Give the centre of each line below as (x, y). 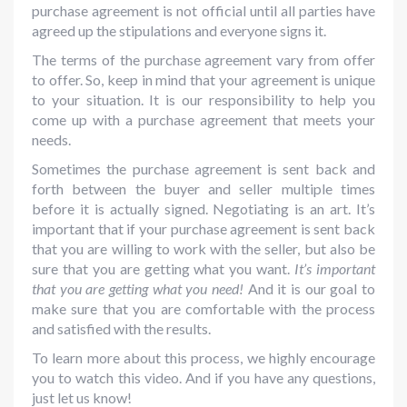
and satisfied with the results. (121, 329)
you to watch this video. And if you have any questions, (203, 378)
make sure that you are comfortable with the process (203, 309)
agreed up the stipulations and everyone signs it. (179, 31)
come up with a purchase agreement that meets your (203, 120)
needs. (51, 140)
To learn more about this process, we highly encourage (203, 358)
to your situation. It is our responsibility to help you (203, 100)
